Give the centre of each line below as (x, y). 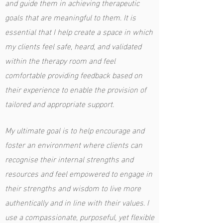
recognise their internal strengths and (69, 159)
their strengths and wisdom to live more (73, 187)
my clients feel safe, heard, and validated (73, 46)
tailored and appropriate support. (59, 103)
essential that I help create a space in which (79, 31)
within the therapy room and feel (60, 60)
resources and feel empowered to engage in (79, 173)
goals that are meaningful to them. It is (70, 17)
